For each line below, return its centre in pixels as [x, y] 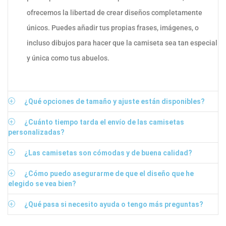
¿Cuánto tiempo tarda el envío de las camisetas [104, 122]
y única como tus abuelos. [68, 58]
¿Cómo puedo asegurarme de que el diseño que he [109, 174]
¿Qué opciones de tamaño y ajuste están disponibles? [114, 102]
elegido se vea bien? [42, 184]
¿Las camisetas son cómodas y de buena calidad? [108, 153]
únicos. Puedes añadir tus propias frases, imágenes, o [113, 28]
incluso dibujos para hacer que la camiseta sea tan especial [122, 43]
